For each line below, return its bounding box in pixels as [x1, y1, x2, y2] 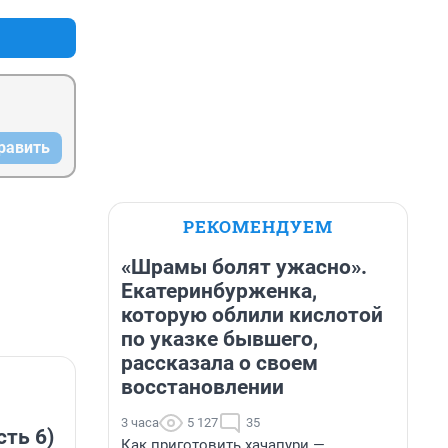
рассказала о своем [121, 351, 318, 375]
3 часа [121, 415, 159, 430]
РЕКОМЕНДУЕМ [183, 215, 333, 238]
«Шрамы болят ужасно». [121, 255, 367, 279]
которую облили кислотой [121, 303, 383, 327]
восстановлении [121, 375, 284, 399]
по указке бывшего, [121, 327, 318, 351]
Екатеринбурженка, [121, 279, 317, 303]
